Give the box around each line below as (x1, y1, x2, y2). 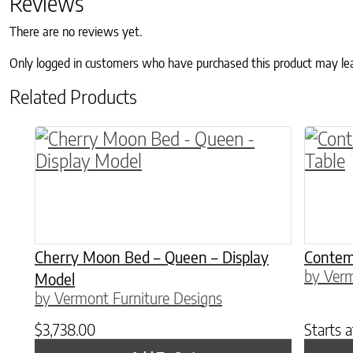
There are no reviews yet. (9, 24, 142, 40)
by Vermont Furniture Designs (35, 288, 222, 308)
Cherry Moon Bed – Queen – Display (35, 247, 269, 267)
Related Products (9, 84, 137, 109)
